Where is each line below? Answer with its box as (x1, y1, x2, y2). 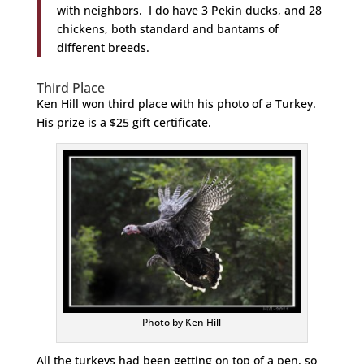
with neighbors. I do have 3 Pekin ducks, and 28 (56, 2, 322, 19)
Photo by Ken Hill (142, 314, 222, 329)
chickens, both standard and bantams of (56, 21, 279, 37)
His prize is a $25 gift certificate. (36, 115, 211, 131)
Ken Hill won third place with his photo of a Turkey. (36, 96, 316, 112)
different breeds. (56, 40, 149, 56)
